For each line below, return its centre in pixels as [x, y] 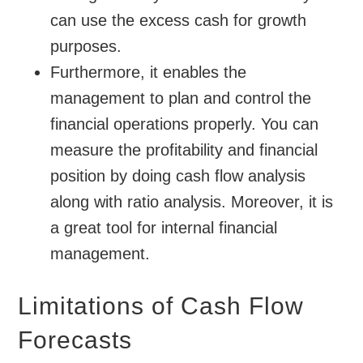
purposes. [86, 47]
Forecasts [75, 340]
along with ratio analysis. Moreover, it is [192, 202]
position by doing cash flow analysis [178, 176]
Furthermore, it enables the [149, 73]
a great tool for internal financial [164, 228]
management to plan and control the [181, 98]
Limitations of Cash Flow [161, 306]
